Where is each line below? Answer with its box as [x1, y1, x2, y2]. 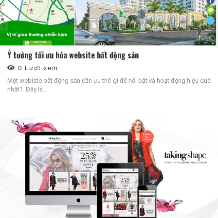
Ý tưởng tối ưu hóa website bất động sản [7, 49, 139, 61]
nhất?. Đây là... [7, 85, 47, 93]
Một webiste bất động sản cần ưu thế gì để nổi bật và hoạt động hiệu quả [7, 76, 211, 84]
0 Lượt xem [16, 64, 58, 72]
